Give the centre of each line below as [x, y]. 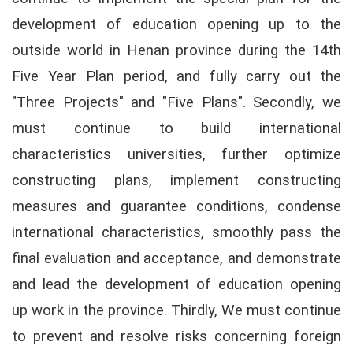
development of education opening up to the [176, 25]
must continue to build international [176, 129]
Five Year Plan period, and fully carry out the [176, 77]
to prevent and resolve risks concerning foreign [176, 337]
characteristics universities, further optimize [176, 155]
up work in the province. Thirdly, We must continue [176, 311]
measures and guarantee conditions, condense [176, 207]
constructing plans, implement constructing [176, 181]
